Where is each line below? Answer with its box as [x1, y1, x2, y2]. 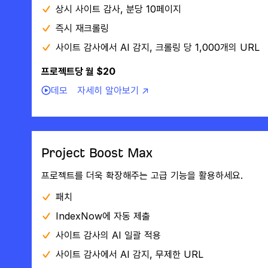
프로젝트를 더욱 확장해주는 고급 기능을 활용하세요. [41, 169, 243, 181]
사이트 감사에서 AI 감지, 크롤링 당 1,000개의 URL [55, 41, 260, 53]
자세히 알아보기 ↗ [77, 84, 149, 96]
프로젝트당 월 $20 [41, 65, 115, 77]
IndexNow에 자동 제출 [55, 210, 150, 222]
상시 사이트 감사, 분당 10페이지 [55, 3, 181, 15]
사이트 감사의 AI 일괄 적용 [55, 229, 161, 241]
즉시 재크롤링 [55, 22, 109, 34]
